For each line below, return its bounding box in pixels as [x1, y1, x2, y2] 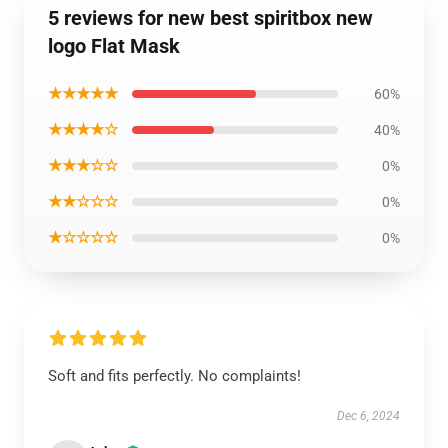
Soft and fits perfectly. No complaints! [48, 367, 301, 385]
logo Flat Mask [48, 34, 180, 58]
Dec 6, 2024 [337, 409, 400, 423]
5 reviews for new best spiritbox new [48, 6, 373, 30]
